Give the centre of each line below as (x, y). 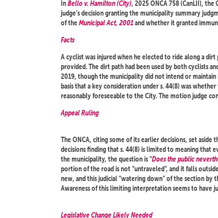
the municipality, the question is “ (106, 159)
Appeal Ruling (80, 113)
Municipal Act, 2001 (106, 23)
